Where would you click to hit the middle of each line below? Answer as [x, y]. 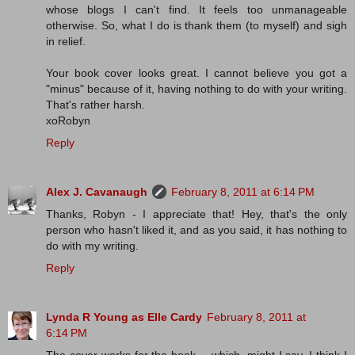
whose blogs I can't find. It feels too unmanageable [197, 10]
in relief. [66, 42]
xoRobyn [68, 121]
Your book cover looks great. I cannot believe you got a [197, 73]
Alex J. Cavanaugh [97, 192]
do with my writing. [92, 246]
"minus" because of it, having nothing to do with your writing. [197, 89]
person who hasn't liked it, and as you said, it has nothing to [197, 230]
